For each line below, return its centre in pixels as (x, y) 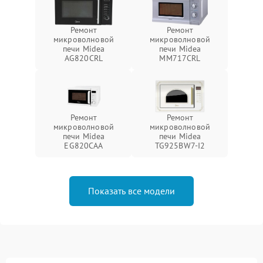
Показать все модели (131, 191)
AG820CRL (84, 58)
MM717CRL (180, 58)
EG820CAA (84, 146)
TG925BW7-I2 (180, 146)
